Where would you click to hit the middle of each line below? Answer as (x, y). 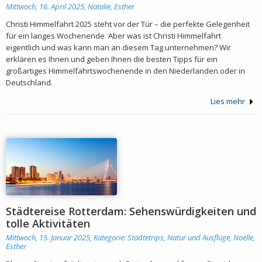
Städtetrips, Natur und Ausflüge (179, 238)
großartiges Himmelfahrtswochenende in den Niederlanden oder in (125, 70)
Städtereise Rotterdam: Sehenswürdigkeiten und (131, 211)
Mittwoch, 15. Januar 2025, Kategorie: (67, 238)
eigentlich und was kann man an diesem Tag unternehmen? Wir (118, 47)
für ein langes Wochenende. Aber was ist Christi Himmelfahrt (113, 35)
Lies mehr (229, 101)
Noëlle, (244, 238)
